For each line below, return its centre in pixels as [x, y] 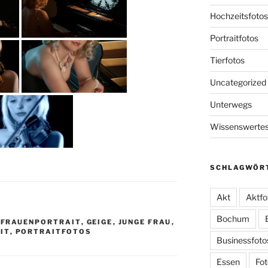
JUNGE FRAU [145, 222]
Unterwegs [231, 104]
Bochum [233, 218]
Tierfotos [227, 60]
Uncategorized [238, 82]
